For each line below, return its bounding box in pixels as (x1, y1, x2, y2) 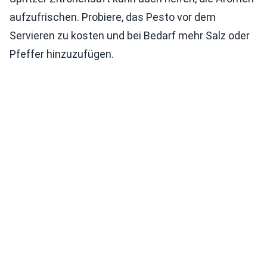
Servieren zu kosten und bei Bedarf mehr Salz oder (10, 29, 250, 42)
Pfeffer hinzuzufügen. (10, 47, 114, 60)
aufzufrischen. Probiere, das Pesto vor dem (10, 10, 216, 23)
